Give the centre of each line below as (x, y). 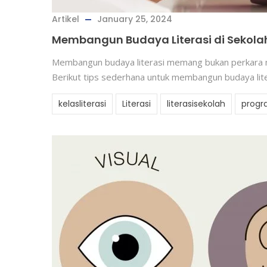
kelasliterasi (82, 104)
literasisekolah (196, 104)
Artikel (66, 19)
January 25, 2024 (135, 19)
